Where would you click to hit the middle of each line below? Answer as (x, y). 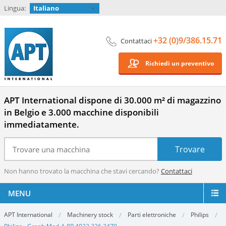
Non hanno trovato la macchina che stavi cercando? (82, 171)
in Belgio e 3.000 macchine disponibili (81, 112)
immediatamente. (42, 124)
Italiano (46, 8)
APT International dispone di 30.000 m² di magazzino (112, 100)
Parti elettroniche (152, 215)
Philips (200, 215)
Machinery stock (90, 215)
